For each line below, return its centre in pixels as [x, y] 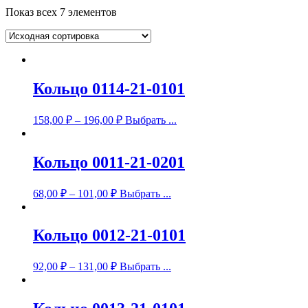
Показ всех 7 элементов [61, 12]
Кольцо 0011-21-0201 [109, 162]
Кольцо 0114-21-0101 [109, 88]
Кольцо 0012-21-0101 [109, 235]
